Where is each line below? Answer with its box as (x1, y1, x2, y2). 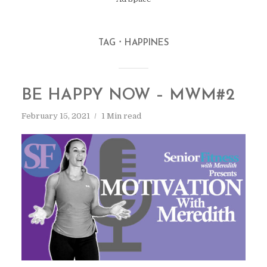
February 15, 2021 (21, 111, 90, 120)
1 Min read (101, 111, 141, 120)
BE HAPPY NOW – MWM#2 (21, 88, 235, 104)
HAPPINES (125, 39, 169, 48)
